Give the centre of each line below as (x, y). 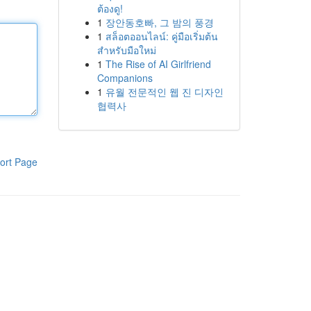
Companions (125, 78)
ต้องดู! (110, 8)
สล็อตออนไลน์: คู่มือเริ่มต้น (161, 36)
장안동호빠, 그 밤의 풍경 (159, 22)
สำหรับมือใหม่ (126, 50)
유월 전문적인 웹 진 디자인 (164, 92)
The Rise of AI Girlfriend (158, 64)
